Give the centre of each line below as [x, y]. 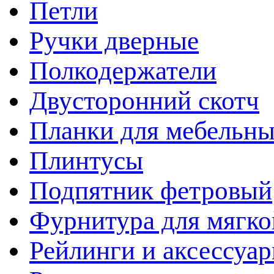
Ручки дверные [114, 40]
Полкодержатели [123, 70]
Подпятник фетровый [151, 190]
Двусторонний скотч [144, 100]
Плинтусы [86, 160]
